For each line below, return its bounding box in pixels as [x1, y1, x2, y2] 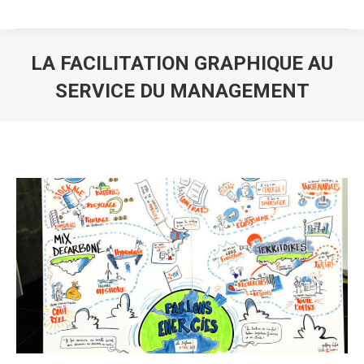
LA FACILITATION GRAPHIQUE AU [31, 52, 333, 75]
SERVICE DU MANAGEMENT [54, 80, 310, 102]
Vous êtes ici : [182, 107, 272, 124]
